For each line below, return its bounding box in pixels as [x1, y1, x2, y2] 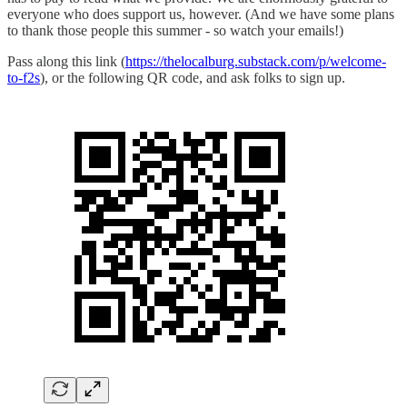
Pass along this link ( [7, 54, 125, 70]
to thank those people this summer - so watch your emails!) [7, 23, 343, 39]
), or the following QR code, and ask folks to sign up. [40, 70, 345, 86]
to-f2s [7, 70, 40, 86]
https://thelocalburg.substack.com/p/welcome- [125, 54, 386, 70]
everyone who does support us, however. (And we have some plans [7, 6, 394, 23]
